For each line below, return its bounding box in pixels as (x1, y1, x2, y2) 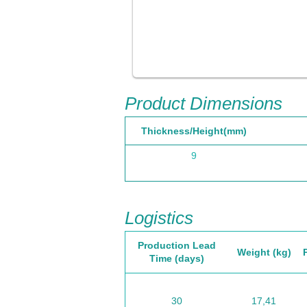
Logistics (125, 208, 193, 228)
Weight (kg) (236, 246, 291, 258)
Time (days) (149, 253, 204, 264)
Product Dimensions (125, 93, 282, 114)
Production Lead (138, 240, 216, 251)
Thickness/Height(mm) (141, 125, 247, 136)
